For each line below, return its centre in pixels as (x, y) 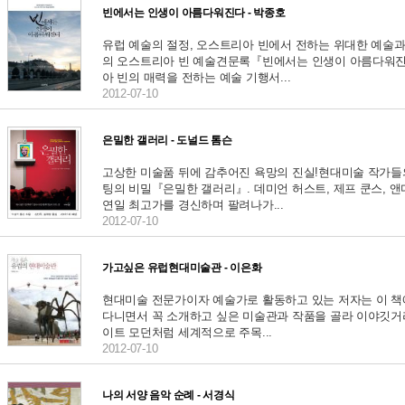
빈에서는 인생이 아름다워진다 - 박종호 (194, 13)
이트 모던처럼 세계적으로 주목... (188, 332)
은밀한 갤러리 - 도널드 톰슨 (167, 140)
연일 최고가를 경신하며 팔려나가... (193, 205)
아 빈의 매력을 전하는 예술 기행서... (197, 77)
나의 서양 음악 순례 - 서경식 (169, 395)
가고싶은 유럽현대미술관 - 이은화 (182, 268)
